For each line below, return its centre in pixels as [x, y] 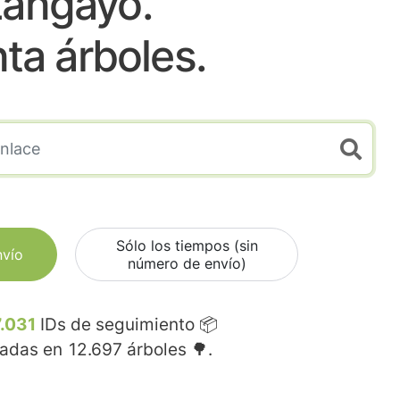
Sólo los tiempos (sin [187, 246]
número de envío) [187, 264]
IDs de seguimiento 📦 [127, 325]
